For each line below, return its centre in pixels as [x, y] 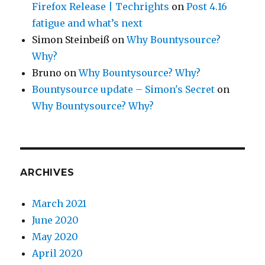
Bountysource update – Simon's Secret [124, 89]
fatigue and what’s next [88, 23]
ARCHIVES [47, 172]
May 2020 [55, 236]
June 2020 [56, 220]
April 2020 [58, 253]
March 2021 [59, 203]
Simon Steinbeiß [71, 39]
